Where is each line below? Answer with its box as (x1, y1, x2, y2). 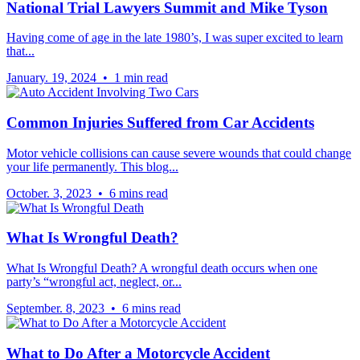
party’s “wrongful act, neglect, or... (6, 275, 182, 289)
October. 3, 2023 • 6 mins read (6, 186, 168, 200)
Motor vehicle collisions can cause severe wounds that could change (6, 145, 351, 160)
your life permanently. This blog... (6, 159, 178, 174)
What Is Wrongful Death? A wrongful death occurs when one (6, 261, 317, 276)
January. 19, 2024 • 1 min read (6, 71, 168, 85)
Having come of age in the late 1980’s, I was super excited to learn (6, 31, 343, 45)
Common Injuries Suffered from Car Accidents (6, 114, 314, 131)
